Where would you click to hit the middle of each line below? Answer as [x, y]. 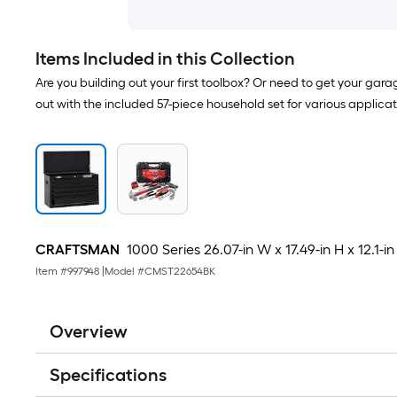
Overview [89, 331]
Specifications [108, 375]
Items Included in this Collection [165, 58]
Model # [125, 271]
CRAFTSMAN [78, 249]
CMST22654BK [180, 271]
